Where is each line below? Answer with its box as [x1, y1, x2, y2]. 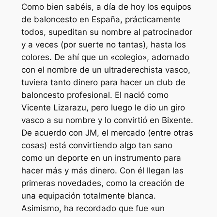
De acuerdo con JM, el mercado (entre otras [21, 128, 193, 138]
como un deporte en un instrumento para [21, 153, 181, 163]
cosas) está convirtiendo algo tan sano [21, 140, 172, 151]
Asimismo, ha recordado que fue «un [21, 203, 165, 214]
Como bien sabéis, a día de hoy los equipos [21, 2, 191, 12]
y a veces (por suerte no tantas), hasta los [21, 40, 186, 50]
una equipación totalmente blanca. [21, 191, 156, 201]
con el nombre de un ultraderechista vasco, [21, 65, 190, 75]
